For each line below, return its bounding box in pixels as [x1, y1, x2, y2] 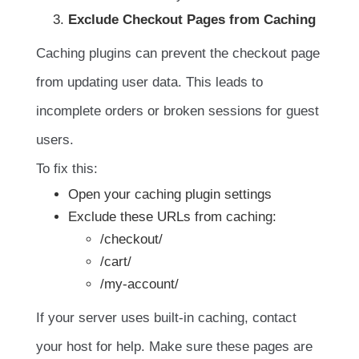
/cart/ [100, 253, 131, 269]
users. [36, 131, 74, 147]
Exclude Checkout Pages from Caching [68, 11, 316, 27]
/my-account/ [100, 276, 179, 292]
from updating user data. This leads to [36, 74, 263, 90]
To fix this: [36, 160, 98, 176]
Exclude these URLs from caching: [68, 208, 276, 224]
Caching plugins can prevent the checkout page [36, 45, 320, 61]
